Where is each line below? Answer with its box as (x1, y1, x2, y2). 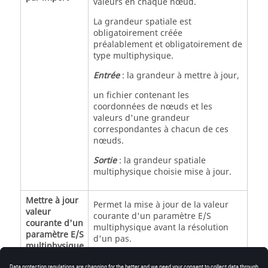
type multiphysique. (93, 49, 173, 62)
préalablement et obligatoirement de (93, 38, 242, 51)
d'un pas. (93, 232, 132, 245)
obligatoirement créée (93, 26, 182, 39)
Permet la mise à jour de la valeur (93, 198, 229, 211)
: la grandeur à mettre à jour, (119, 69, 239, 82)
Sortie (93, 154, 117, 167)
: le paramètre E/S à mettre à (119, 252, 238, 265)
